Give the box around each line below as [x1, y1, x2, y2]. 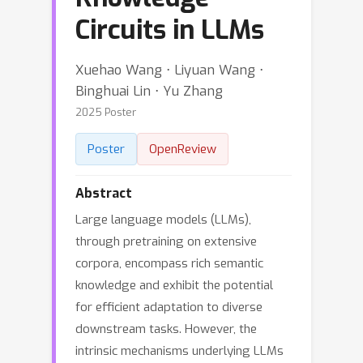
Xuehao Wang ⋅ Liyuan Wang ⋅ [75, 61, 263, 79]
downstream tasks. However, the [75, 321, 257, 337]
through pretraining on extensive [75, 233, 257, 250]
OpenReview [149, 141, 216, 157]
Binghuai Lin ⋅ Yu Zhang [75, 82, 223, 100]
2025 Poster [75, 105, 136, 119]
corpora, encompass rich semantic [75, 255, 263, 271]
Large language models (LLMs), [75, 211, 251, 228]
